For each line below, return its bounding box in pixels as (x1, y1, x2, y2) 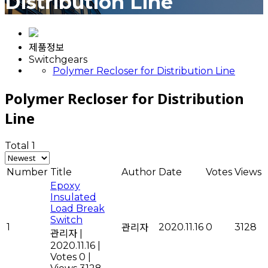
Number (7, 166, 48, 178)
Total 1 (5, 139, 35, 151)
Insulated (50, 191, 96, 203)
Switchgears (29, 53, 87, 65)
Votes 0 (50, 251, 86, 263)
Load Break (50, 202, 105, 214)
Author (121, 166, 156, 178)
